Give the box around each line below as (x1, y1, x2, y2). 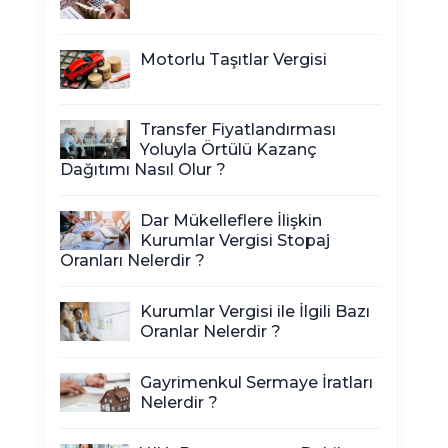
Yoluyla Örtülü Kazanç (140, 140, 317, 159)
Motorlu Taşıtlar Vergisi (140, 50, 327, 69)
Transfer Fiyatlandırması (140, 120, 336, 139)
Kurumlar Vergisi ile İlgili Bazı (140, 302, 370, 321)
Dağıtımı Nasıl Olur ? (60, 160, 226, 179)
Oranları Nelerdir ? (60, 251, 205, 270)
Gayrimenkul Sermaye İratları (140, 373, 373, 392)
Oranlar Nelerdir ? (140, 322, 281, 341)
